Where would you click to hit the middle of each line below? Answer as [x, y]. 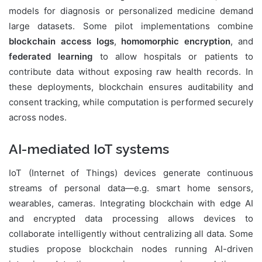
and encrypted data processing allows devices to [131, 218]
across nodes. [38, 118]
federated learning [51, 57]
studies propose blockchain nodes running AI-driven [131, 249]
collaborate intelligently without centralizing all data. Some [131, 233]
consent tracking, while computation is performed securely [131, 102]
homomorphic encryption [176, 42]
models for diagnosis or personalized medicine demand [131, 11]
